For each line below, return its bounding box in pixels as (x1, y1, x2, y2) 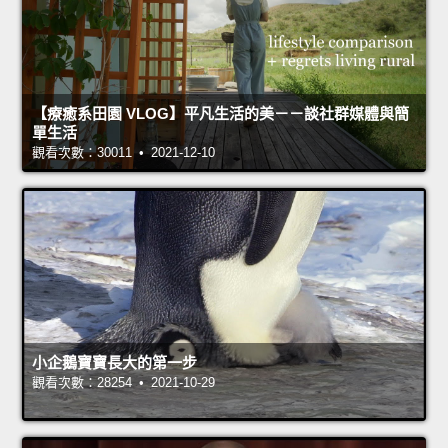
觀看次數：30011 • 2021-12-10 (32, 145, 215, 161)
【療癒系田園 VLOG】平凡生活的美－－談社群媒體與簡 (32, 105, 409, 123)
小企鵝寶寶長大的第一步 (32, 354, 197, 372)
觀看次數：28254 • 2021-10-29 (32, 375, 215, 391)
